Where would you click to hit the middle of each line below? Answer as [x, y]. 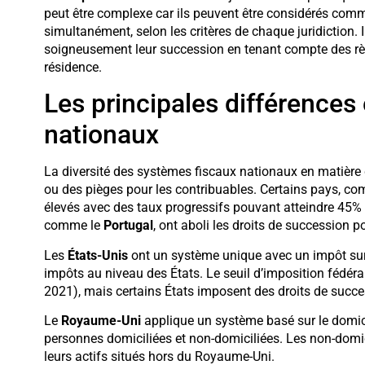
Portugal [128, 226]
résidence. [73, 67]
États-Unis [97, 255]
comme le [73, 226]
